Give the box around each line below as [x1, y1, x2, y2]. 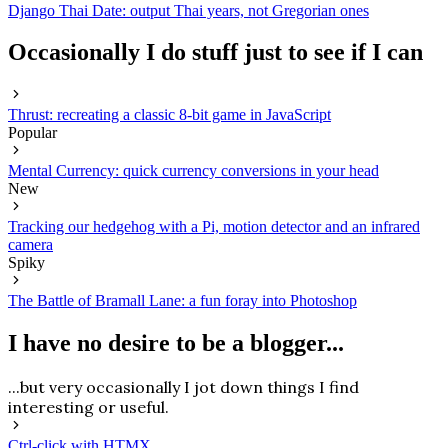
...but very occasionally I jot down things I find [8, 377, 359, 398]
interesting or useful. [8, 397, 169, 418]
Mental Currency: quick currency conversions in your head [8, 162, 379, 180]
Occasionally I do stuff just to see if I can [8, 39, 423, 66]
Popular [8, 124, 57, 142]
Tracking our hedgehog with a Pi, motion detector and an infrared [8, 218, 420, 236]
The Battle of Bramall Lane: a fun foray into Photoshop [8, 292, 357, 310]
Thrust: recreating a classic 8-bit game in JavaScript [8, 106, 331, 124]
